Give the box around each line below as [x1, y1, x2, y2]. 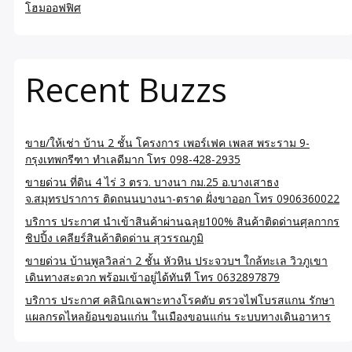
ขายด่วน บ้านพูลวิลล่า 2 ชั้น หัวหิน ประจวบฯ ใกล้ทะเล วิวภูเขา [25, 252, 328, 268]
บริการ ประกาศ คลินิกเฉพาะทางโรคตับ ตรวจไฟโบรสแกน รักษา [25, 291, 335, 307]
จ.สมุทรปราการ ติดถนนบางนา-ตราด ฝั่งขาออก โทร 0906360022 [25, 190, 339, 206]
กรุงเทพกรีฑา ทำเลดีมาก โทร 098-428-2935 [25, 151, 240, 167]
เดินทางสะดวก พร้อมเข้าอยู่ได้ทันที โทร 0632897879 [25, 269, 280, 284]
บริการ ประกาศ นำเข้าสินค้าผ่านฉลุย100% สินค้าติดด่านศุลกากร [25, 213, 339, 229]
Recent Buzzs [25, 66, 227, 112]
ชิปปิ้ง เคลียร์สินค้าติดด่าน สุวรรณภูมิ [25, 229, 203, 245]
